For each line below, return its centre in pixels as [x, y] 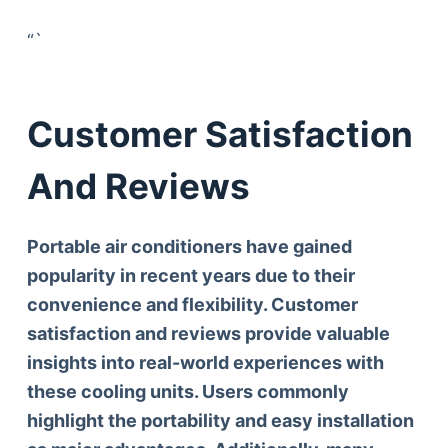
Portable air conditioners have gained [189, 246]
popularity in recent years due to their [190, 275]
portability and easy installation [275, 420]
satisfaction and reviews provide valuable [208, 333]
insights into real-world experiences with [205, 362]
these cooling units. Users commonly [187, 391]
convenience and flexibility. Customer [192, 304]
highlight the [81, 420]
